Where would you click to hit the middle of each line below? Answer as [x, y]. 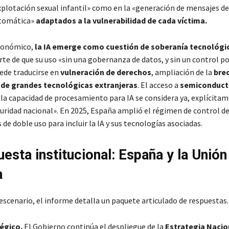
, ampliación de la [182, 72]
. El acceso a [158, 85]
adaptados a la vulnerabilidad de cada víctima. [121, 21]
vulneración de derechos [106, 72]
